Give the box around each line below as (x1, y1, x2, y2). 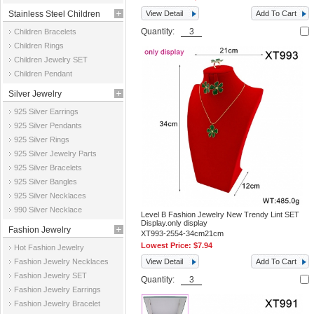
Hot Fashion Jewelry (14, 243, 84, 252)
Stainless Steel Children (8, 9, 100, 19)
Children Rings (14, 41, 64, 50)
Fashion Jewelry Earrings (14, 285, 101, 294)
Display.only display (141, 219, 208, 227)
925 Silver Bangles (14, 177, 77, 186)
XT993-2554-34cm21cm (141, 229, 224, 238)
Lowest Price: (141, 241, 194, 250)
